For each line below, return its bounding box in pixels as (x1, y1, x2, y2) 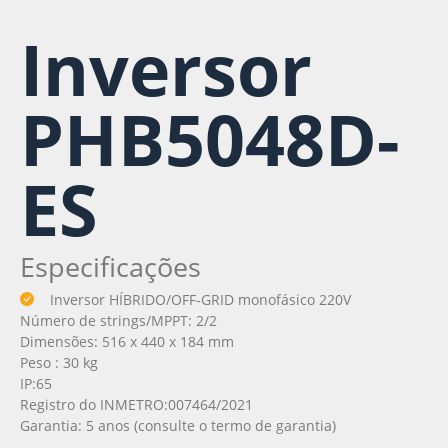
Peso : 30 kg (20, 352, 98, 372)
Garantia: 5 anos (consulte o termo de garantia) (20, 415, 336, 435)
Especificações (20, 247, 201, 285)
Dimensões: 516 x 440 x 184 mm (20, 331, 234, 351)
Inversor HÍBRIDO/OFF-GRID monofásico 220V (50, 289, 351, 309)
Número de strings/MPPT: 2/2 (20, 310, 217, 330)
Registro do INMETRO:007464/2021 (20, 394, 253, 414)
